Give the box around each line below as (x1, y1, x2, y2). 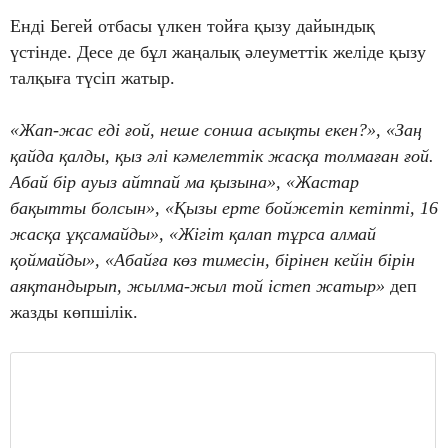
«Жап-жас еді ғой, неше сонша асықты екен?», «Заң (10, 120, 422, 141)
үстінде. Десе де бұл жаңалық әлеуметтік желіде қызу (10, 42, 426, 63)
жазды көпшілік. (10, 302, 138, 323)
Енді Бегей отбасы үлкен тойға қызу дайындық (10, 16, 375, 37)
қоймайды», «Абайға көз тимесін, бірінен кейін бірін (10, 250, 415, 271)
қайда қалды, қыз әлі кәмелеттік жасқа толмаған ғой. (10, 146, 434, 167)
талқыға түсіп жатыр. (10, 68, 175, 89)
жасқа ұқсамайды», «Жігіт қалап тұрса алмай (10, 224, 376, 245)
